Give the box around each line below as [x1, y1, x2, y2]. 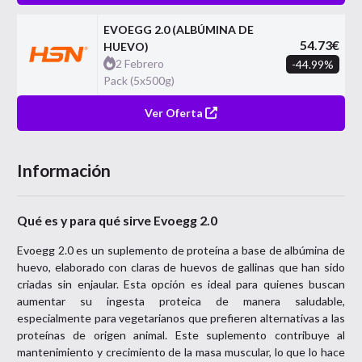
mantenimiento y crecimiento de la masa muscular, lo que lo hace [17, 344, 345, 359]
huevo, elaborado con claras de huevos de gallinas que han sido [17, 259, 345, 274]
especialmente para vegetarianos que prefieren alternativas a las [17, 310, 345, 325]
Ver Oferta [144, 106, 203, 120]
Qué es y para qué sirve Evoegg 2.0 [17, 212, 217, 228]
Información [17, 159, 111, 180]
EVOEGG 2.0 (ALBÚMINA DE [103, 22, 254, 36]
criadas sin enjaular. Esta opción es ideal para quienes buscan [17, 276, 345, 291]
